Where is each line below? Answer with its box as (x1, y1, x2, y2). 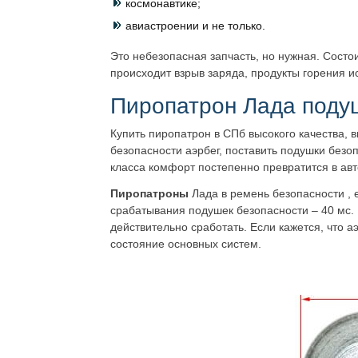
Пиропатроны (110, 187, 189, 200)
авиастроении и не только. (125, 19, 265, 32)
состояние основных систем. (110, 237, 261, 250)
